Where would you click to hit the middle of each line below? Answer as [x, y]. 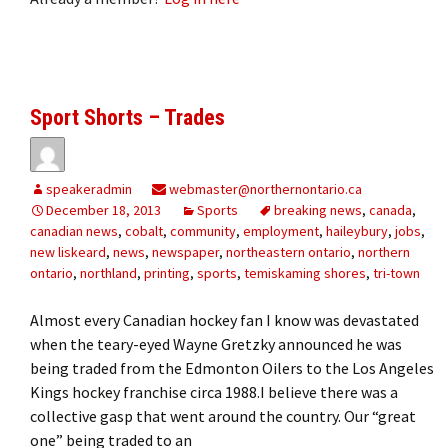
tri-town [396, 272]
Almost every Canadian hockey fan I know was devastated [224, 319]
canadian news [74, 230]
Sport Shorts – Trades [127, 117]
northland [108, 272]
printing [167, 272]
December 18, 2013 [103, 209]
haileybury [357, 230]
